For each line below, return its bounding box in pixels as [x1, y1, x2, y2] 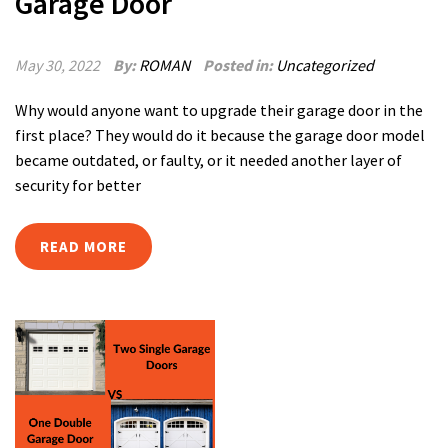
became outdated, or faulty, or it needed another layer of [15, 150, 402, 170]
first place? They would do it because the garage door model [15, 125, 425, 145]
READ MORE [40, 237, 127, 256]
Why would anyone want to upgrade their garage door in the [15, 100, 423, 120]
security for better [15, 175, 141, 195]
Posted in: [203, 55, 276, 75]
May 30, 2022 [15, 55, 100, 75]
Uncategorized [276, 55, 374, 75]
